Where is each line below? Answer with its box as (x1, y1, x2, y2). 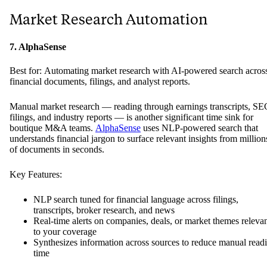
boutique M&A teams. (10, 123, 95, 133)
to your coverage (33, 226, 97, 237)
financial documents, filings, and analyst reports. (10, 76, 190, 87)
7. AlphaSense (10, 42, 66, 52)
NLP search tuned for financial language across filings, (33, 194, 238, 205)
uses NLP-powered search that (141, 123, 258, 133)
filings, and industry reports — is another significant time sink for (10, 112, 253, 123)
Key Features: (10, 169, 62, 180)
